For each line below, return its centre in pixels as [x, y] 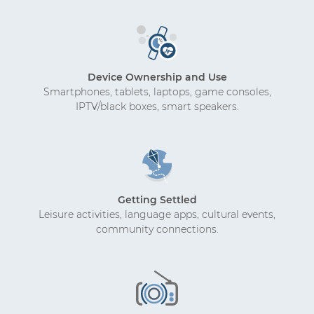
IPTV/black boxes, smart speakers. [157, 106]
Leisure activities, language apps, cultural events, [157, 214]
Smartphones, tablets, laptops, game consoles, [157, 91]
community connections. [157, 229]
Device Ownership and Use [157, 77]
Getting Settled [157, 199]
